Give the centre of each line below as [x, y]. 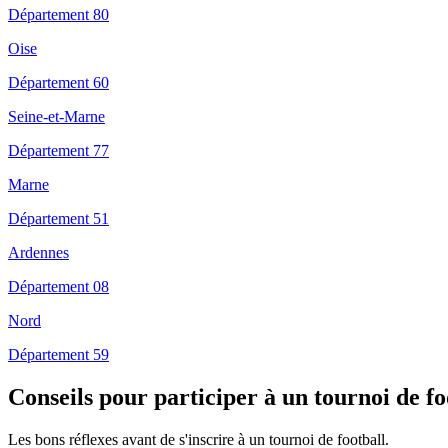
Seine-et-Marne [56, 117]
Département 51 [58, 219]
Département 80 [58, 15]
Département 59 [58, 355]
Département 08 [58, 287]
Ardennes [38, 253]
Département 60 [58, 83]
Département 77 [58, 151]
